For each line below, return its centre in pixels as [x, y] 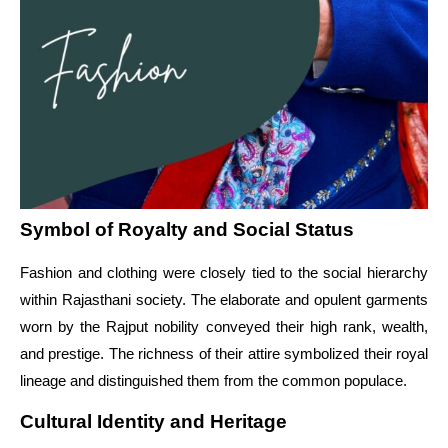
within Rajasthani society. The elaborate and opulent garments [224, 300]
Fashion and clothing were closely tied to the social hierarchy [224, 273]
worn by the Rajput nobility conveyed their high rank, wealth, [224, 327]
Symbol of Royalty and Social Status [187, 230]
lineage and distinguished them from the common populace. [213, 381]
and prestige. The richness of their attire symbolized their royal [224, 354]
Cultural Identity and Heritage [153, 421]
